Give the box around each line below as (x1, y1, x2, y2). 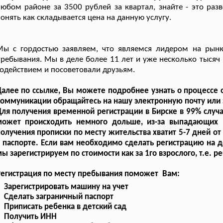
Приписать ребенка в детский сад (4, 202, 127, 211)
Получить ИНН (4, 212, 57, 221)
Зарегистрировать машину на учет (4, 182, 129, 191)
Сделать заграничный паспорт (4, 192, 114, 201)
